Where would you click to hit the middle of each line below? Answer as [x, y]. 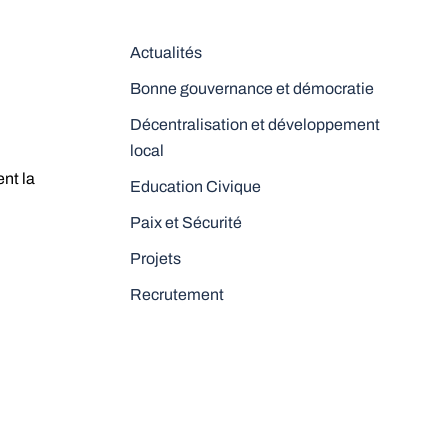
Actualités [165, 52]
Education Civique [195, 186]
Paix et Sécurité [185, 222]
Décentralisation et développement [254, 124]
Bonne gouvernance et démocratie [251, 88]
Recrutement [176, 294]
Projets [155, 258]
